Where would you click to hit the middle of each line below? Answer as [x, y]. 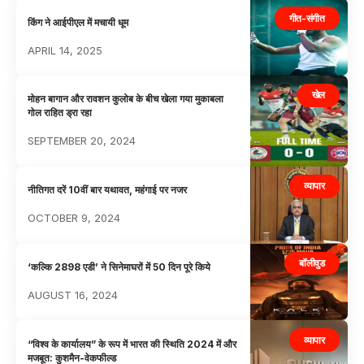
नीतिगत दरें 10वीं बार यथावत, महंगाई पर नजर [108, 190]
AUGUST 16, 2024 [73, 295]
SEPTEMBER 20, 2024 [82, 141]
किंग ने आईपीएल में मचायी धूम [78, 22]
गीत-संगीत [307, 18]
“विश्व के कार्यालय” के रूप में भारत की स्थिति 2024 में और [132, 344]
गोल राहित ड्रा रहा [60, 113]
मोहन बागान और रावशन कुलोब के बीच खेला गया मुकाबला [126, 99]
